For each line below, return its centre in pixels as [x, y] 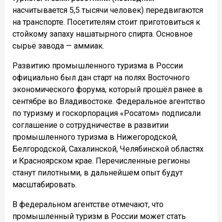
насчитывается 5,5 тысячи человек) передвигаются [108, 10]
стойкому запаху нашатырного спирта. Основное [103, 34]
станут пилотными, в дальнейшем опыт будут [98, 173]
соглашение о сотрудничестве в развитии [90, 125]
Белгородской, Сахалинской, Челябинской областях [108, 149]
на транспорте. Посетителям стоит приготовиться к [106, 22]
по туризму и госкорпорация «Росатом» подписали [107, 113]
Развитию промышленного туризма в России [98, 66]
